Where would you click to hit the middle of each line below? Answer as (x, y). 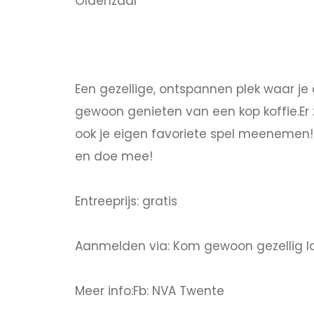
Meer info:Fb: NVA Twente (150, 291)
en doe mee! (114, 156)
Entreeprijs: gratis (126, 201)
